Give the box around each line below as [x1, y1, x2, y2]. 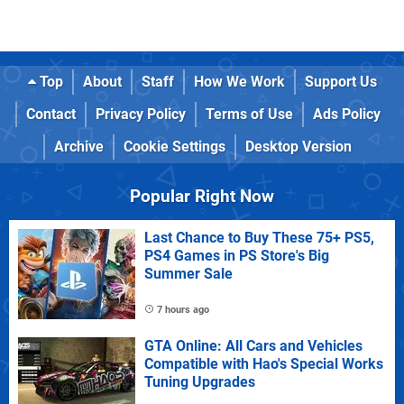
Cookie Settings [124, 137, 225, 155]
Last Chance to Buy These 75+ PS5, [144, 228, 374, 246]
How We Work [193, 72, 285, 90]
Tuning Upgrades [144, 372, 255, 390]
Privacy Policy [95, 105, 186, 123]
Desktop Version [245, 137, 352, 155]
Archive [54, 137, 104, 155]
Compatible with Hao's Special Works [144, 354, 383, 372]
